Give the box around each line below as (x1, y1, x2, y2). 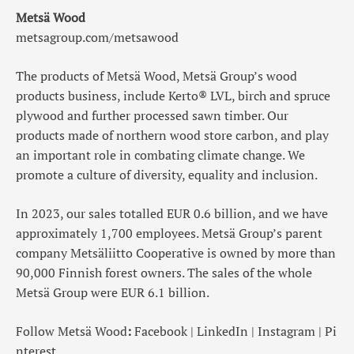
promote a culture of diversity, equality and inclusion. (16, 166, 318, 184)
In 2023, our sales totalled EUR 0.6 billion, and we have (16, 205, 328, 223)
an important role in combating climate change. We (16, 146, 305, 164)
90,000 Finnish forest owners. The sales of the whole (16, 264, 312, 282)
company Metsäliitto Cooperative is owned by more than (16, 244, 336, 262)
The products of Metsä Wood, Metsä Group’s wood (16, 67, 297, 85)
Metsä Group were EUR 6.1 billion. (16, 284, 209, 302)
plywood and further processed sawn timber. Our (16, 107, 288, 125)
